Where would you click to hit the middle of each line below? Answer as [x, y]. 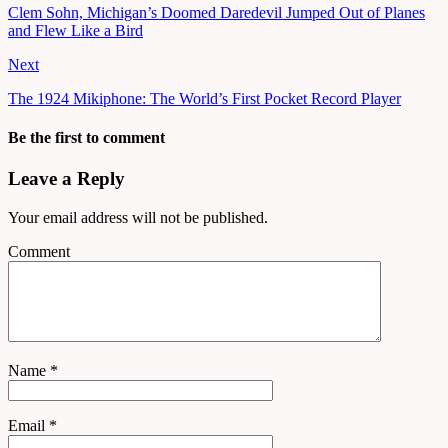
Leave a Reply [66, 179]
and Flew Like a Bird [75, 30]
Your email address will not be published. [138, 218]
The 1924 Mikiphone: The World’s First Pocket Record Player [204, 98]
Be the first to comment [86, 138]
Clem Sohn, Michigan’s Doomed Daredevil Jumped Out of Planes [216, 12]
